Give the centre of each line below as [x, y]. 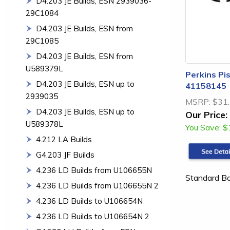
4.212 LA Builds [64, 139]
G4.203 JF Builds [65, 155]
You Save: [203, 127]
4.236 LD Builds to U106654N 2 [93, 216]
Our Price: [206, 114]
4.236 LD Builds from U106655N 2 [97, 186]
